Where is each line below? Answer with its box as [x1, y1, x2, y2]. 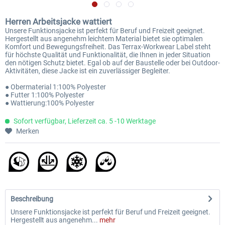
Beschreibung [11, 195, 53, 203]
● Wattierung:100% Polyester [5, 99, 94, 107]
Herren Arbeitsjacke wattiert [5, 17, 112, 27]
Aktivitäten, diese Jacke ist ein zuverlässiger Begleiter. [5, 67, 170, 75]
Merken [16, 127, 39, 135]
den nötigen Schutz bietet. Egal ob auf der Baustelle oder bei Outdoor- [5, 59, 220, 67]
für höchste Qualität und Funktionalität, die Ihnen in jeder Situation [5, 51, 210, 59]
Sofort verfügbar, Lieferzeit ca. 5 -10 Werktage [12, 117, 156, 125]
